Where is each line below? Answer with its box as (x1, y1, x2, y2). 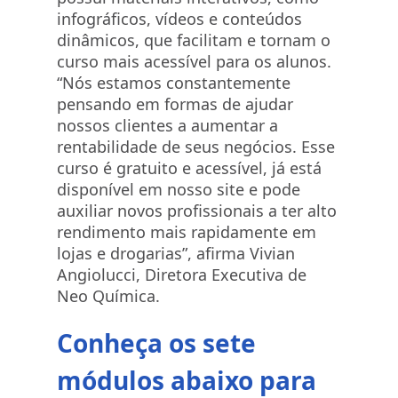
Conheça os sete (57, 326, 256, 360)
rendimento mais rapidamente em (57, 221, 316, 243)
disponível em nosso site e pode (57, 179, 300, 200)
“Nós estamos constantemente (57, 72, 291, 93)
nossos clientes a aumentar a (57, 115, 278, 136)
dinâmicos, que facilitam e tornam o (57, 29, 330, 51)
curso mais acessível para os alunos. (57, 51, 336, 72)
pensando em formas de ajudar (57, 93, 293, 115)
